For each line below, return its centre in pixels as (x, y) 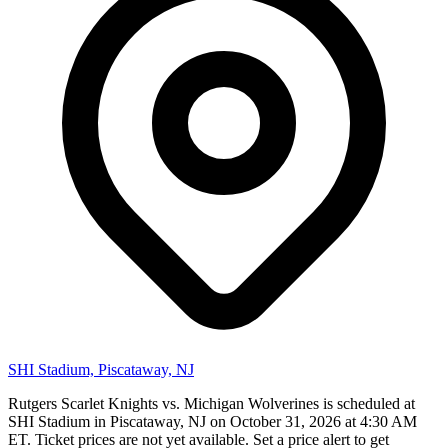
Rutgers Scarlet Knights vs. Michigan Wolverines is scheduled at (211, 403)
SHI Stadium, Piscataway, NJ (101, 369)
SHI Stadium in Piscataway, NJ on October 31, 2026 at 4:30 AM (212, 421)
